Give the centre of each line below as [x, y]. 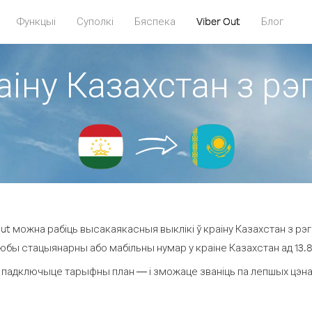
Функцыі [36, 21]
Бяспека [155, 21]
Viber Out [218, 21]
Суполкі [95, 21]
